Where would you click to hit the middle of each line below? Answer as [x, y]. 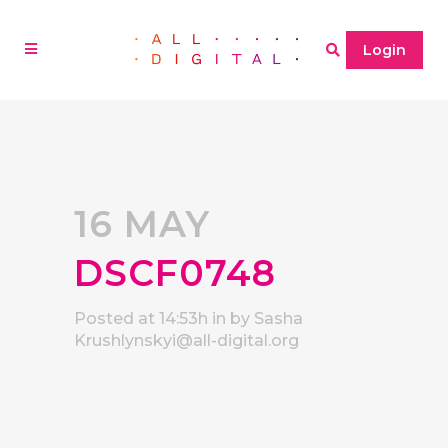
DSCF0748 [175, 273]
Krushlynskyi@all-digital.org [186, 340]
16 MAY [142, 224]
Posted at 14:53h [141, 318]
